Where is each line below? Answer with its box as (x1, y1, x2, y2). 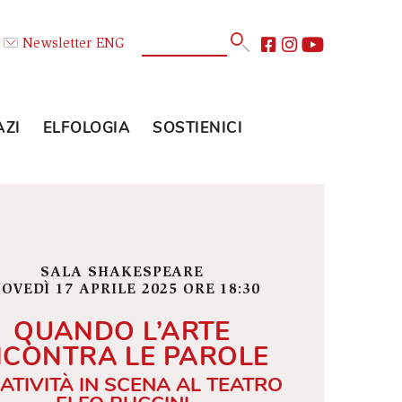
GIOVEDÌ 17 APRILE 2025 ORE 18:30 (71, 313, 379, 331)
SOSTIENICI (258, 130, 360, 154)
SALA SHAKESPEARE (134, 294, 317, 312)
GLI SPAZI (27, 130, 112, 154)
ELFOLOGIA (136, 130, 235, 154)
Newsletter (114, 40, 191, 58)
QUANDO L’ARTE (104, 349, 346, 389)
